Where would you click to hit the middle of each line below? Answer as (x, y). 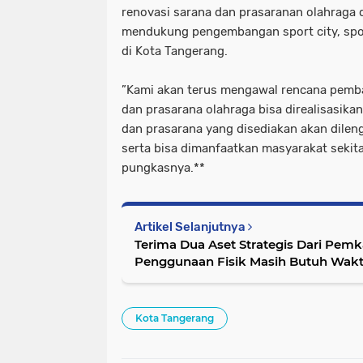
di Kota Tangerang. (175, 51)
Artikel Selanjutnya (191, 227)
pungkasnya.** (163, 168)
